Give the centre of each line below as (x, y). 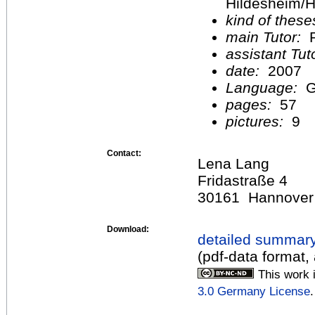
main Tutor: (265, 37)
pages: (251, 104)
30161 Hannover (256, 197)
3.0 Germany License (254, 291)
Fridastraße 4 (243, 180)
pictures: (257, 121)
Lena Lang (233, 163)
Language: (266, 87)
